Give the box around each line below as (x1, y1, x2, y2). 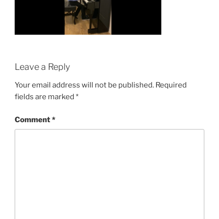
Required (155, 81, 187, 90)
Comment (15, 115, 52, 124)
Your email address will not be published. (15, 81, 154, 90)
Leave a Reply (15, 61, 70, 72)
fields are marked (15, 92, 76, 102)
